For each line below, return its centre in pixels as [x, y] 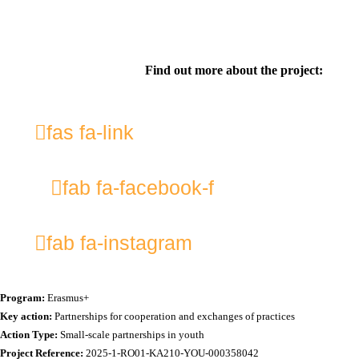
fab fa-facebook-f [138, 188]
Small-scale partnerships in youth [131, 335]
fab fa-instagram [119, 243]
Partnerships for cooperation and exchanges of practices [175, 316]
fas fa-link [90, 132]
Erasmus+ [67, 298]
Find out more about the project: [234, 70]
